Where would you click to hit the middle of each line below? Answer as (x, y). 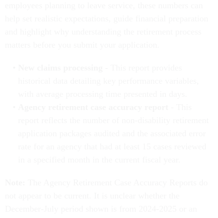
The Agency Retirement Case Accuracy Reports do (118, 183)
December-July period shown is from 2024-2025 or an (101, 209)
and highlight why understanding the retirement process (103, 32)
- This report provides (142, 68)
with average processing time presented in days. (102, 94)
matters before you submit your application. (82, 45)
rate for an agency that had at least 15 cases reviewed (112, 147)
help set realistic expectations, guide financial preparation (107, 19)
